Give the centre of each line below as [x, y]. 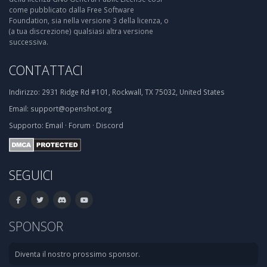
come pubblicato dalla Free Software [72, 10]
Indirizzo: [24, 92]
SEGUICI [31, 175]
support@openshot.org [71, 108]
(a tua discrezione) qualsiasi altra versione [81, 31]
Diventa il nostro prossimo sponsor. [77, 254]
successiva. [29, 42]
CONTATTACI [46, 70]
